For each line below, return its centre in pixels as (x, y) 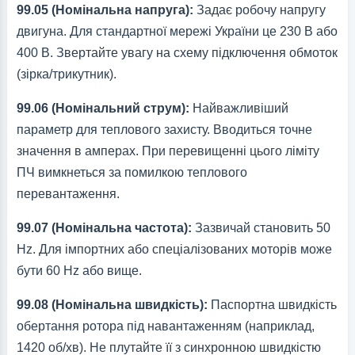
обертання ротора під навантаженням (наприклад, (165, 326)
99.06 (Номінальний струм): (103, 109)
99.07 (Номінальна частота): (104, 228)
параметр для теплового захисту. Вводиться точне (164, 130)
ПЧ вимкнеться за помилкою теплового (132, 173)
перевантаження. (68, 194)
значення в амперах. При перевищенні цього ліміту (168, 151)
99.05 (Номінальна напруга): (105, 10)
